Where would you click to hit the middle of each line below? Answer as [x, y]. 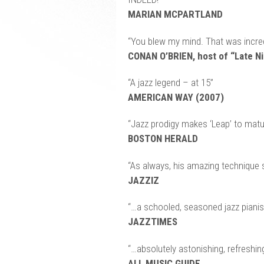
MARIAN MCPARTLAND [175, 14]
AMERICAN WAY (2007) [176, 98]
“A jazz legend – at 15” [170, 83]
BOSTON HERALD [163, 139]
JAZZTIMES [152, 222]
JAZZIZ [143, 180]
